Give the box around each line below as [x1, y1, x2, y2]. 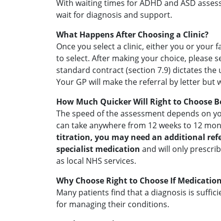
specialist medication [56, 144, 140, 154]
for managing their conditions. [56, 199, 169, 210]
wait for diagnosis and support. [56, 9, 172, 20]
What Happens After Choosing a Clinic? [56, 29, 209, 40]
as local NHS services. [56, 155, 136, 166]
